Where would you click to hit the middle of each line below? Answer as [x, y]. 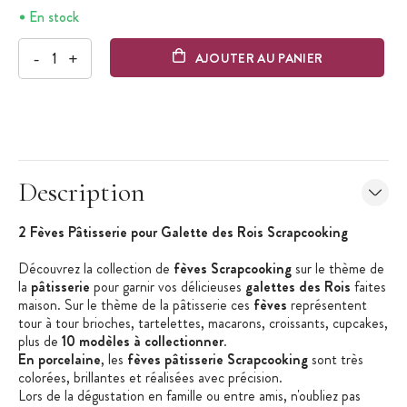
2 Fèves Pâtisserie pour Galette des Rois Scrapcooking [183, 233]
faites [368, 287]
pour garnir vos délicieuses [168, 287]
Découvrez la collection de [96, 269]
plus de [40, 342]
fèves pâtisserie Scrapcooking [218, 360]
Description [82, 193]
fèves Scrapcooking [233, 269]
